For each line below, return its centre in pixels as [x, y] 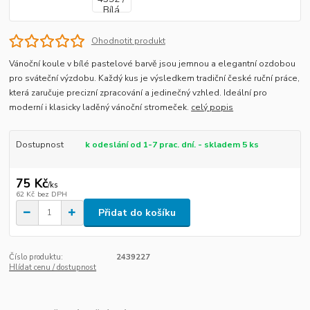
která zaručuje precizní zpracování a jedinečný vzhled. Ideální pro [138, 93]
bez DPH [52, 194]
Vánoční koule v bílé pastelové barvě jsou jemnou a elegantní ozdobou [153, 64]
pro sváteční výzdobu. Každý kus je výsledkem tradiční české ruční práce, [155, 79]
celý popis [212, 108]
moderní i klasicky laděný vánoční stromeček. [100, 108]
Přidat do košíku [137, 212]
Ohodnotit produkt [128, 40]
